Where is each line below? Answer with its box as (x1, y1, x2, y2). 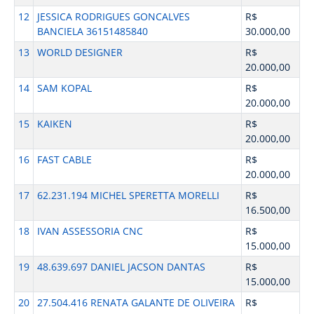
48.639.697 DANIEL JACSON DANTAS (36, 260, 205, 273)
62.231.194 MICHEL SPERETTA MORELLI (36, 189, 219, 202)
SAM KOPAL (36, 81, 92, 95)
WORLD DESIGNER (36, 46, 123, 59)
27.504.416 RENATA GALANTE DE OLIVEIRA (36, 296, 235, 309)
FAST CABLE (36, 153, 92, 166)
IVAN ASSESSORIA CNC (36, 224, 143, 238)
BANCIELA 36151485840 (36, 25, 148, 38)
